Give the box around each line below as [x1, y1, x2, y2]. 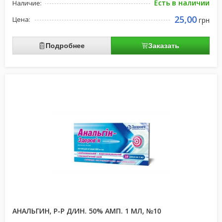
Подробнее [46, 42, 85, 50]
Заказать [148, 42, 179, 50]
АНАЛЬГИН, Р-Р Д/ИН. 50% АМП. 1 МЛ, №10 [12, 206, 161, 216]
